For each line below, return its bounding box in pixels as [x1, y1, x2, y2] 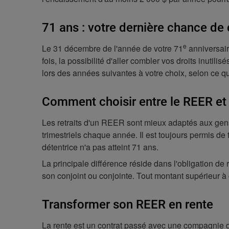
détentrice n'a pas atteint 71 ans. [42, 141, 158, 153]
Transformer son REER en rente [42, 197, 213, 212]
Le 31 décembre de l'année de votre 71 [42, 42, 183, 54]
